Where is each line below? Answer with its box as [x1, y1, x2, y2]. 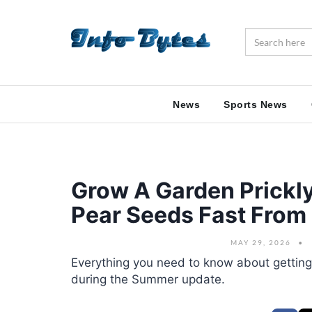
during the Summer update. [71, 272, 225, 286]
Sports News [224, 99, 288, 110]
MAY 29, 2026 [230, 238, 291, 247]
